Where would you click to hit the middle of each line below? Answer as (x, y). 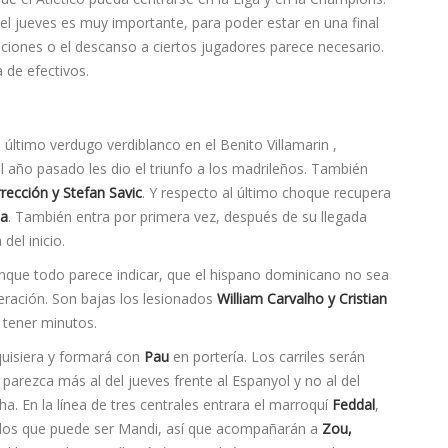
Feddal (353, 405)
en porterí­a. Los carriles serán (267, 357)
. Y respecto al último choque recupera (266, 193)
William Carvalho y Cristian (302, 299)
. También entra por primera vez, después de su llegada (187, 217)
